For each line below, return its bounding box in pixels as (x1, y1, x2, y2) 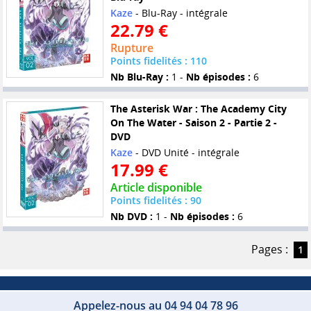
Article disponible (110, 180, 202, 196)
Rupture (110, 40, 153, 56)
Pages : (251, 241, 288, 257)
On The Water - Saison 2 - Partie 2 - (110, 116, 277, 130)
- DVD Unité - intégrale (132, 146, 239, 160)
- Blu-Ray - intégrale (132, 6, 228, 20)
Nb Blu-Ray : (110, 70, 169, 84)
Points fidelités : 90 (110, 194, 201, 208)
